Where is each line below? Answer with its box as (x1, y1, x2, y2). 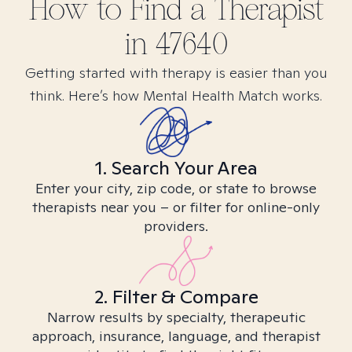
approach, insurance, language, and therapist (31, 327, 321, 345)
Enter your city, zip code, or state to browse (35, 179, 317, 197)
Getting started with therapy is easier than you (24, 64, 328, 82)
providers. (144, 217, 208, 235)
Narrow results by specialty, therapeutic (46, 308, 306, 326)
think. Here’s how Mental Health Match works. (30, 86, 322, 104)
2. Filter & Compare (93, 284, 258, 309)
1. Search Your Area (94, 156, 258, 180)
